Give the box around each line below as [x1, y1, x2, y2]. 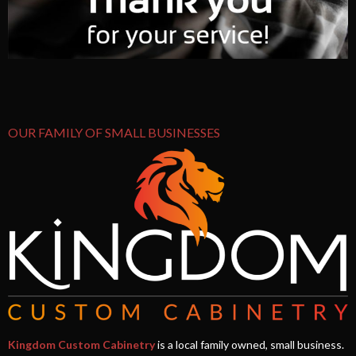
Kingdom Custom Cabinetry [8, 338, 155, 352]
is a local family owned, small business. [155, 338, 344, 352]
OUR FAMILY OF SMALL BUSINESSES [8, 125, 220, 140]
